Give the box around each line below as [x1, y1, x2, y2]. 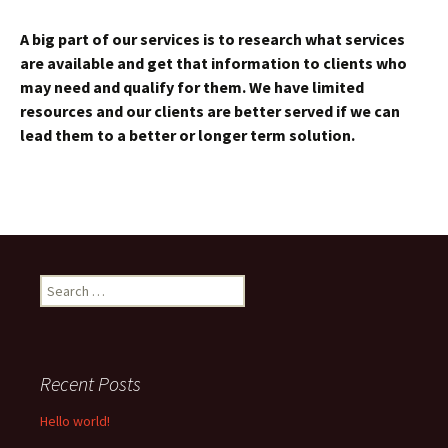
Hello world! [40, 412, 110, 430]
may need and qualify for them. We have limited [20, 77, 364, 97]
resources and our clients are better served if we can [20, 101, 400, 121]
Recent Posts [40, 371, 141, 396]
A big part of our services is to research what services [20, 29, 405, 49]
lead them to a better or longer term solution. [20, 125, 355, 145]
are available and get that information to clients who [20, 53, 407, 73]
